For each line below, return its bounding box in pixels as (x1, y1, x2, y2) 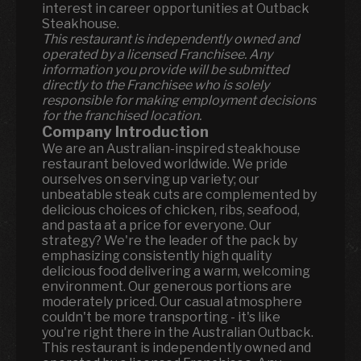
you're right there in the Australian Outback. (42, 325, 313, 340)
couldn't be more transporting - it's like (42, 309, 280, 325)
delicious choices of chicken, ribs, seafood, (42, 202, 300, 218)
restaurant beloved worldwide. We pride (42, 156, 288, 172)
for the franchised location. (42, 108, 201, 123)
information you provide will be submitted (42, 62, 289, 77)
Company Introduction (42, 122, 209, 141)
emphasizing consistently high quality (42, 248, 272, 263)
